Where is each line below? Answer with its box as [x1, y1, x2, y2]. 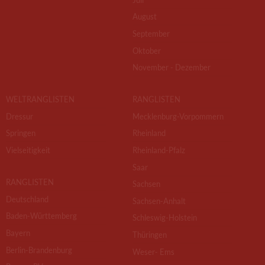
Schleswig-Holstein [132, 212, 197, 223]
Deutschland [6, 193, 49, 204]
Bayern [6, 228, 30, 238]
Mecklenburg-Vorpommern [132, 111, 224, 121]
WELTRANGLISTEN [6, 94, 75, 105]
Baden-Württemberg [6, 211, 77, 221]
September [132, 28, 170, 39]
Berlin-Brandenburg [6, 244, 72, 255]
